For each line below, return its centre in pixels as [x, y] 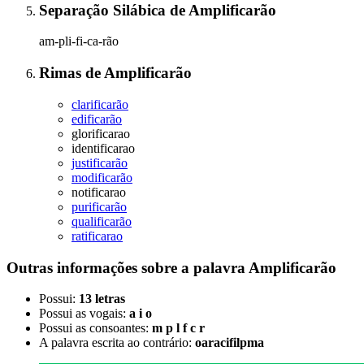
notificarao [99, 192]
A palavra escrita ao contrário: [117, 343]
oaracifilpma [230, 343]
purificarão [99, 206]
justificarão [100, 162]
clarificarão [100, 104]
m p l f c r [178, 328]
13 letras [102, 299]
